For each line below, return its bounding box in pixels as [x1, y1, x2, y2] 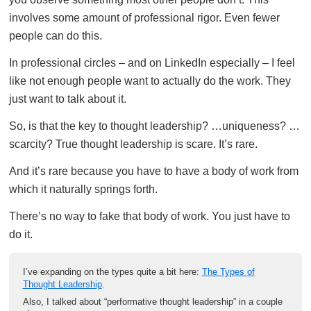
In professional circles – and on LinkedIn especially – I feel [9, 56, 295, 69]
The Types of [201, 267, 255, 278]
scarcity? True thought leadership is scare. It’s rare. [9, 137, 258, 150]
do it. [9, 228, 33, 240]
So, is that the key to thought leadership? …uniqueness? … [9, 119, 300, 132]
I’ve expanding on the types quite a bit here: [22, 267, 202, 278]
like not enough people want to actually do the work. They [9, 74, 291, 87]
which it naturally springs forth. [9, 183, 158, 195]
